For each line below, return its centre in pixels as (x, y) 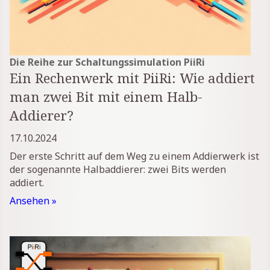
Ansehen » (33, 201)
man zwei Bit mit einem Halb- (106, 97)
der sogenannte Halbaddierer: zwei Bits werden (118, 170)
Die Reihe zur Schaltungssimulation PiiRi (107, 62)
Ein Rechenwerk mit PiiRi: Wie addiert (132, 78)
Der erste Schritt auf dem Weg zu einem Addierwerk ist (134, 156)
